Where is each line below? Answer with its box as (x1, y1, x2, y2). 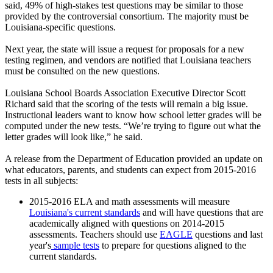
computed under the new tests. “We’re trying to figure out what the (5, 120, 261, 131)
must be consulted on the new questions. (5, 65, 160, 76)
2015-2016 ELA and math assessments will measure (29, 196, 230, 207)
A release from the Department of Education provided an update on (5, 153, 263, 164)
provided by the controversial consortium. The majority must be (5, 10, 249, 21)
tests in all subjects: (5, 175, 78, 186)
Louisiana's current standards (29, 207, 140, 218)
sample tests (51, 239, 99, 250)
